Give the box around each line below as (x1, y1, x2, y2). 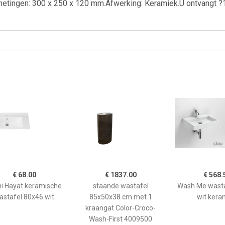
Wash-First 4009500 (89, 214, 152, 223)
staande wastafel (92, 181, 149, 190)
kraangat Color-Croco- (85, 203, 156, 212)
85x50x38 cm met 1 (89, 192, 152, 201)
